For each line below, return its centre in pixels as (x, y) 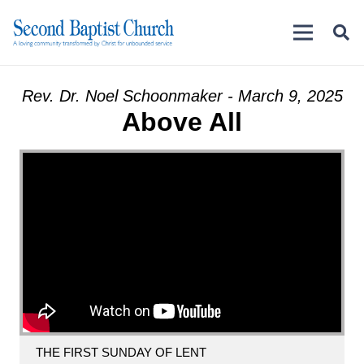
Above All (182, 122)
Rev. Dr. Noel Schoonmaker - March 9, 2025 (182, 96)
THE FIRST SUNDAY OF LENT (121, 352)
